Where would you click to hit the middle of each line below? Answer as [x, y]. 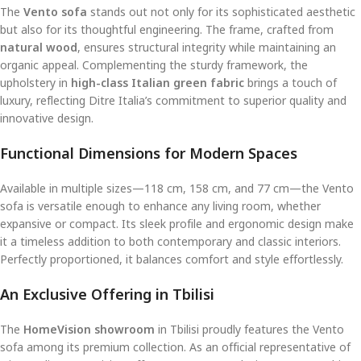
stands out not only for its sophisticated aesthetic [221, 12]
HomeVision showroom [89, 330]
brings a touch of [290, 83]
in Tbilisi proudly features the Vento [249, 330]
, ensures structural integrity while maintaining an [207, 48]
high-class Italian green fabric [158, 83]
